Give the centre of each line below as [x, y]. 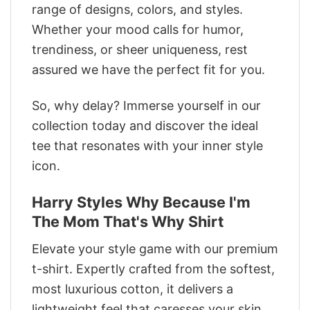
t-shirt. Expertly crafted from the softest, [153, 268]
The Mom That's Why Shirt [128, 221]
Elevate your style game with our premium [155, 248]
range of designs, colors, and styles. [137, 9]
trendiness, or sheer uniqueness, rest [140, 49]
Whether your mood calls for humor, [138, 29]
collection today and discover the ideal [145, 126]
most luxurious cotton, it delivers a [133, 289]
